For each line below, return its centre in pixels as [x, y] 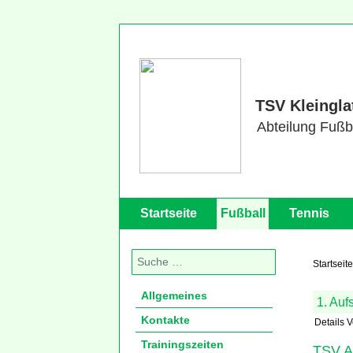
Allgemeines [174, 295]
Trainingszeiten [182, 344]
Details [329, 323]
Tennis [309, 214]
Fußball [243, 214]
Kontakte [165, 320]
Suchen [150, 255]
